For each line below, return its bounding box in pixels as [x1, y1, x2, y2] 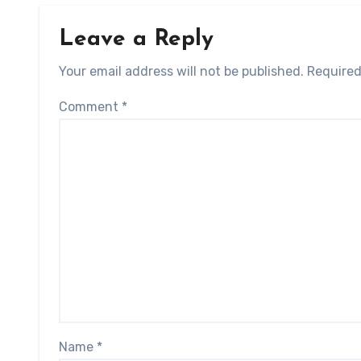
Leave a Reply [59, 28, 214, 51]
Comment [59, 99, 122, 114]
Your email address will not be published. [59, 64, 304, 79]
